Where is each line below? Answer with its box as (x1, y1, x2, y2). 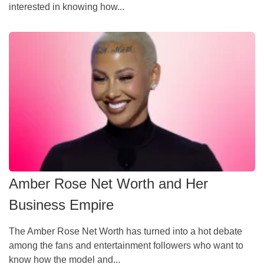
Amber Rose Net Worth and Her (9, 175, 208, 192)
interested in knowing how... (9, 2, 124, 12)
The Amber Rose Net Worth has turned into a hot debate (9, 226, 242, 236)
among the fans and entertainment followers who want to (9, 240, 243, 250)
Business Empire (9, 196, 114, 213)
